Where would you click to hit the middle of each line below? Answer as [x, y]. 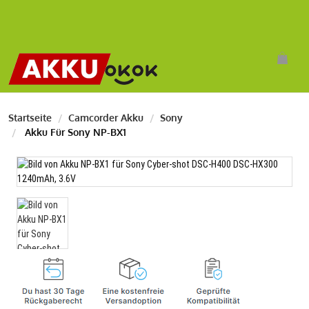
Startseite [30, 118]
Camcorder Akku [106, 118]
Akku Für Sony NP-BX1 [74, 132]
